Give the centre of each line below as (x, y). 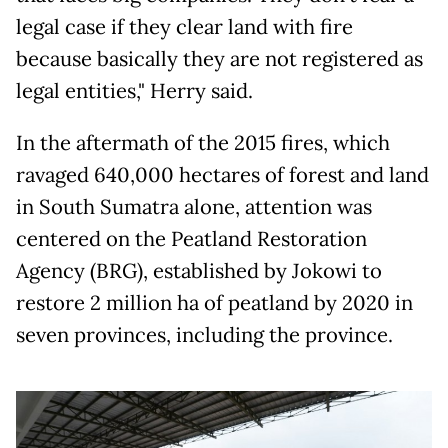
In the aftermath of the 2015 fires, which (203, 143)
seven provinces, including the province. (204, 335)
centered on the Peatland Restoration (191, 239)
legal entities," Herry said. (134, 91)
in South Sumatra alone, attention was (194, 207)
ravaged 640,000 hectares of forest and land (222, 175)
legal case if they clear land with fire (184, 27)
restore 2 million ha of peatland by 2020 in (214, 303)
